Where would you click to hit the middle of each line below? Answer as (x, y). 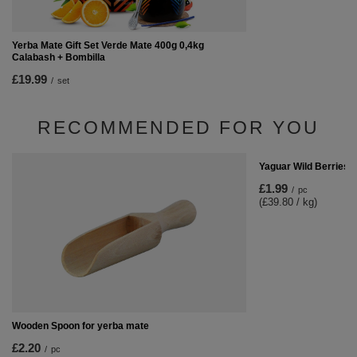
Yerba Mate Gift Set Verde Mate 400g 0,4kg (108, 45)
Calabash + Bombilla (59, 57)
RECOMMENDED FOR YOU (178, 127)
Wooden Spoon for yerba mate (80, 326)
